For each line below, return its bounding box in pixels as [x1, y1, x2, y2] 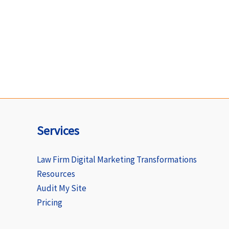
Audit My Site [37, 182, 86, 194]
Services [37, 123, 79, 139]
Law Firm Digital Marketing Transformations [37, 154, 197, 165]
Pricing [37, 197, 62, 208]
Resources [37, 168, 75, 179]
